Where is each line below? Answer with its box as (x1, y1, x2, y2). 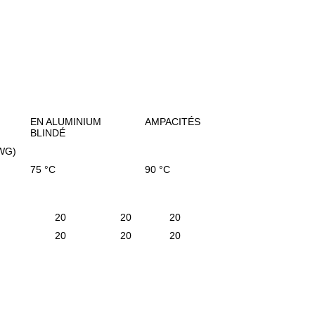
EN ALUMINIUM (30, 116, 102, 127)
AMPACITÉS (145, 116, 201, 127)
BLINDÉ (30, 127, 66, 139)
